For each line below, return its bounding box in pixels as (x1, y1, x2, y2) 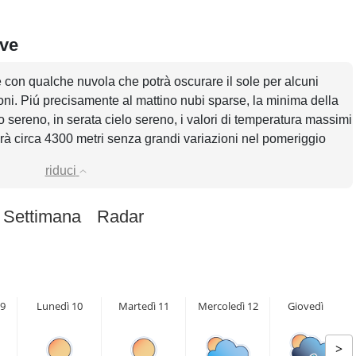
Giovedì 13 (287, 299, 337, 313)
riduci (44, 164, 76, 177)
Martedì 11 (118, 299, 169, 313)
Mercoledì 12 (197, 299, 258, 313)
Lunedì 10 (36, 299, 83, 313)
